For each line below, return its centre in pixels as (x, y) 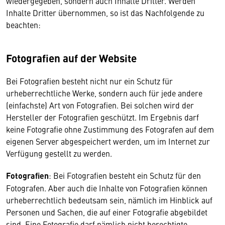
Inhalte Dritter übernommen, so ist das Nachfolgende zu (105, 13)
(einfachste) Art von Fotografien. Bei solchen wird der (100, 105)
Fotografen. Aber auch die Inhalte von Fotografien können (107, 188)
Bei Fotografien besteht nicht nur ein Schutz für (89, 81)
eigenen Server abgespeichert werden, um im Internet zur (108, 141)
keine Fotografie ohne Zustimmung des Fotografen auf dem (110, 129)
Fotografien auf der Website (71, 58)
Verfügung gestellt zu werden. (59, 153)
